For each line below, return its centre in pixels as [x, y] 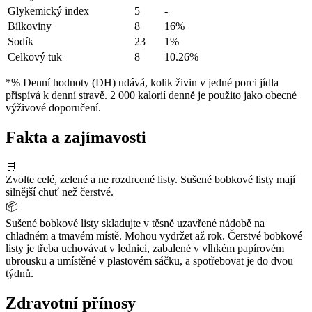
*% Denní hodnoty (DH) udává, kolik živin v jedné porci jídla [142, 83]
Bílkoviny [30, 26]
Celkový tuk [35, 57]
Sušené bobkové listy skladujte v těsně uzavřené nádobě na [135, 223]
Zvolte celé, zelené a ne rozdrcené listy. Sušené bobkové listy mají [150, 179]
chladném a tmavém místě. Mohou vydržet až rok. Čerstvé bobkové [154, 235]
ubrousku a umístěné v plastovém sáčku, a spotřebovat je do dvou [149, 260]
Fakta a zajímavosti [76, 137]
